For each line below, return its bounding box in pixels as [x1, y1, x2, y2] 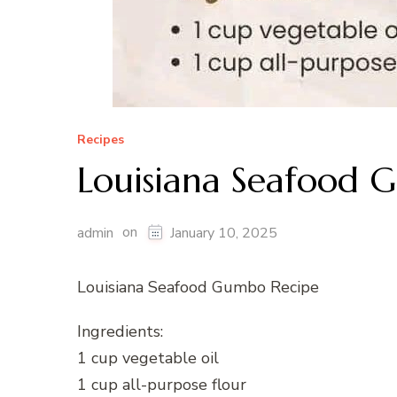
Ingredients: [77, 321, 163, 343]
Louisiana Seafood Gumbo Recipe [77, 276, 319, 299]
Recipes [77, 131, 124, 149]
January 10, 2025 [170, 223, 277, 244]
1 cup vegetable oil [77, 347, 219, 370]
